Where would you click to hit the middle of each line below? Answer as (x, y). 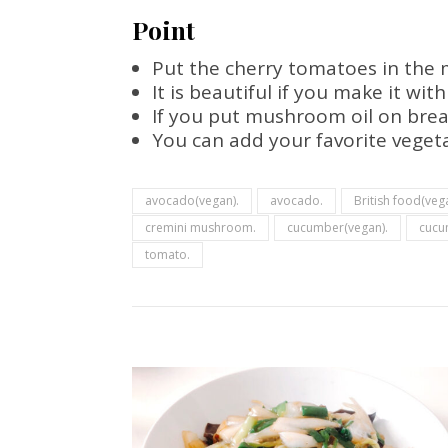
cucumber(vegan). (337, 227)
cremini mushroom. (200, 227)
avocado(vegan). (192, 200)
